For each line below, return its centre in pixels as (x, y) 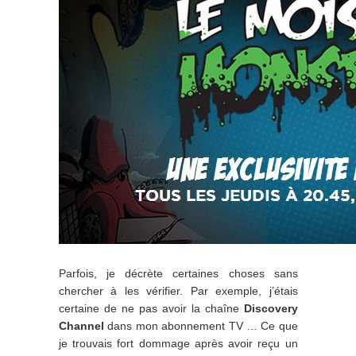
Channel (81, 326)
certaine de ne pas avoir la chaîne (151, 308)
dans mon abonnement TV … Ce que (201, 326)
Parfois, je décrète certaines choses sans (178, 273)
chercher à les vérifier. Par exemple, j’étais (178, 291)
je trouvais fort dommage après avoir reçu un (178, 343)
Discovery (271, 308)
